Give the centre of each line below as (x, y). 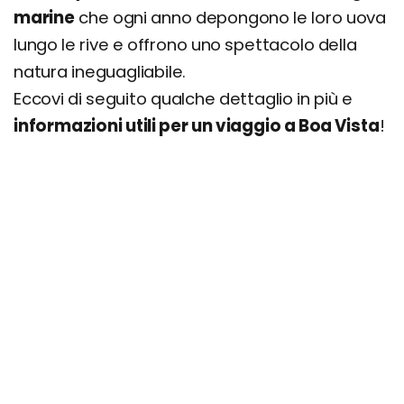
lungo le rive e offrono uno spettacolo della (185, 45)
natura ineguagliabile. (100, 72)
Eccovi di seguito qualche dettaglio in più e (183, 99)
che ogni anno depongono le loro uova (230, 18)
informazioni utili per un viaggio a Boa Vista (197, 126)
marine (44, 18)
